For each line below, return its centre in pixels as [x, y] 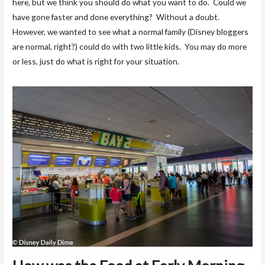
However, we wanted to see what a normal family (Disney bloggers [131, 31]
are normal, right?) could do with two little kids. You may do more [130, 46]
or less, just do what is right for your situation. [96, 61]
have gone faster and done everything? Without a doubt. [117, 17]
